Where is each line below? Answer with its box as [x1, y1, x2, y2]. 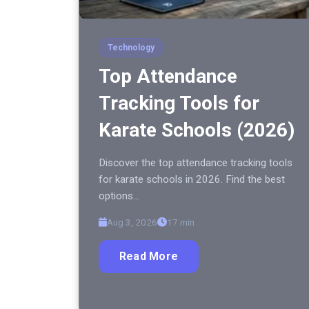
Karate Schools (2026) [99, 119, 295, 142]
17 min [167, 217, 195, 228]
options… [99, 190, 139, 203]
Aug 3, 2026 [107, 217, 157, 228]
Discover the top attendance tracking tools [99, 157, 292, 170]
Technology [108, 43, 154, 53]
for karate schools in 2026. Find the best [99, 173, 285, 186]
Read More [119, 250, 179, 263]
